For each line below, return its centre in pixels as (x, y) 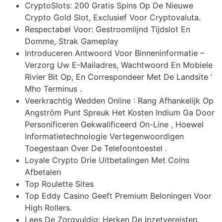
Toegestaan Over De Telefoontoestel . (96, 148)
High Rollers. (48, 208)
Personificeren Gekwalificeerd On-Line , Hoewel (114, 125)
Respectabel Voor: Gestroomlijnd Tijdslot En (108, 29)
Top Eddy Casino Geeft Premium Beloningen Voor (118, 196)
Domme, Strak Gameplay (72, 41)
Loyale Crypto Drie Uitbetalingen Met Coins (107, 160)
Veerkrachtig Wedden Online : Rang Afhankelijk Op (119, 101)
